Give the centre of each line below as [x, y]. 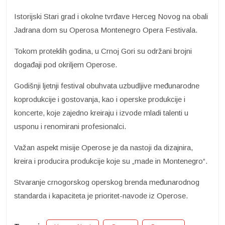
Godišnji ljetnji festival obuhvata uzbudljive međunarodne [107, 86]
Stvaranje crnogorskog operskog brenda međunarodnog [107, 182]
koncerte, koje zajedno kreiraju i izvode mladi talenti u [101, 113]
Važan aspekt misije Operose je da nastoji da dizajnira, [103, 148]
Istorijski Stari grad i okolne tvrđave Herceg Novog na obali [111, 17]
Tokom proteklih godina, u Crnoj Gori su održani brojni [103, 51]
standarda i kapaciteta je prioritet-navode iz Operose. [101, 196]
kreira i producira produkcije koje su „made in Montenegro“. [111, 161]
